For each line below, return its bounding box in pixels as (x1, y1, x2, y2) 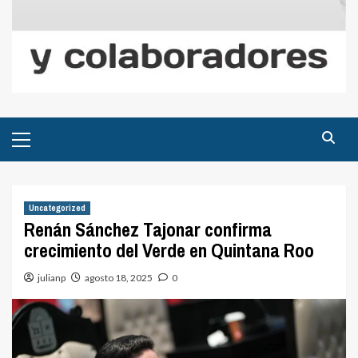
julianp (38, 272, 66, 284)
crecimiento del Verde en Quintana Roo (24, 237, 314, 263)
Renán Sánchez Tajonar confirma (24, 217, 272, 242)
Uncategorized (29, 202, 86, 213)
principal (11, 139, 59, 154)
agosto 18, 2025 (85, 272, 153, 284)
